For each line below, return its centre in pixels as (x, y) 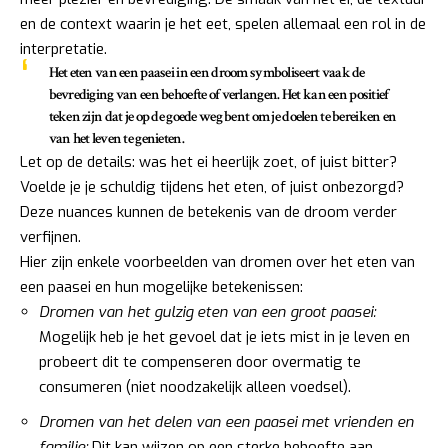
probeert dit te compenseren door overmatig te (200, 362)
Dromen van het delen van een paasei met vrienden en (226, 421)
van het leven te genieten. (116, 139)
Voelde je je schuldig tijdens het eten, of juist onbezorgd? (212, 187)
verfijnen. (50, 237)
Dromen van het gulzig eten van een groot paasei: (207, 312)
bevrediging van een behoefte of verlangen (163, 95)
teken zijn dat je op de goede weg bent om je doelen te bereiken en (222, 117)
